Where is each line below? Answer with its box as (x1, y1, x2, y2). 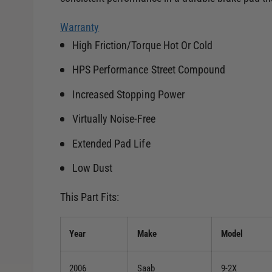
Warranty (60, 21, 100, 33)
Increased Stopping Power (72, 88, 185, 101)
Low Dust (72, 162, 113, 175)
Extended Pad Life (72, 137, 151, 150)
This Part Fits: (60, 191, 120, 203)
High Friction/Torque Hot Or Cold (72, 39, 212, 52)
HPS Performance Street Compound (72, 64, 225, 76)
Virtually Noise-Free (72, 113, 155, 126)
